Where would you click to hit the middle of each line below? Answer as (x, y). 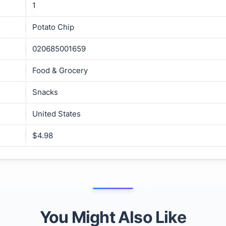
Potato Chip (53, 27)
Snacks (45, 92)
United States (56, 114)
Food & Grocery (60, 70)
